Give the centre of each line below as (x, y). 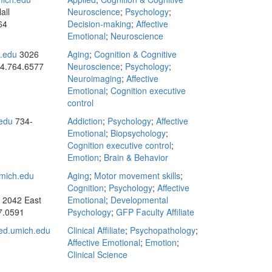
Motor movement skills (137, 175)
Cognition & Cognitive (135, 54)
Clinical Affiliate (96, 230)
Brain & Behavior (136, 157)
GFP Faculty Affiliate (155, 212)
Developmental (139, 200)
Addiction (85, 121)
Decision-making (99, 24)
